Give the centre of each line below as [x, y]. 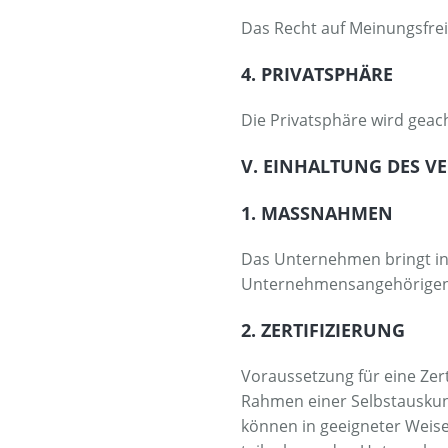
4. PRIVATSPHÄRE [317, 73]
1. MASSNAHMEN [310, 212]
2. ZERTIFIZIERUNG [323, 329]
